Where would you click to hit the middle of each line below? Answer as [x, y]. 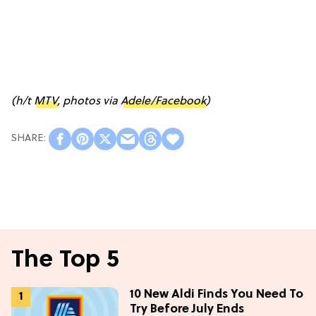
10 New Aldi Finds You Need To [217, 294]
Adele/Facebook [163, 101]
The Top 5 [65, 260]
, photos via [89, 101]
